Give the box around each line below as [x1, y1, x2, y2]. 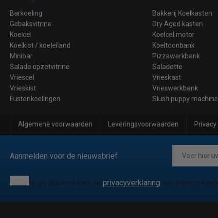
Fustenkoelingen [10, 94, 60, 103]
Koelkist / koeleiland [10, 41, 71, 49]
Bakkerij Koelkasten [152, 9, 213, 17]
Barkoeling [10, 9, 42, 17]
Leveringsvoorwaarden [108, 120, 179, 128]
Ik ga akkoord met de [29, 178, 103, 187]
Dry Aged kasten [152, 19, 203, 28]
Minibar [10, 52, 33, 60]
